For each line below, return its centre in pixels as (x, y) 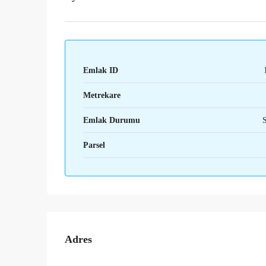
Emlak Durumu (112, 120)
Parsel (94, 145)
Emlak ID (101, 70)
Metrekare (102, 95)
